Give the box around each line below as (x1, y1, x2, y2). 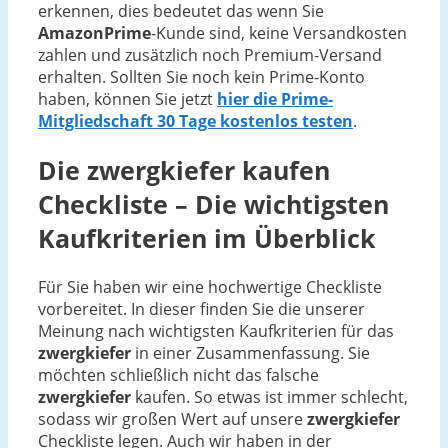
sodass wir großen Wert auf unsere (38, 407, 307, 430)
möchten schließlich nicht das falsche (38, 363, 319, 386)
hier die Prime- (217, 88, 333, 111)
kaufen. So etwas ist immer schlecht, (131, 385, 408, 408)
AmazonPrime (38, 22, 151, 45)
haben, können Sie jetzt (38, 88, 217, 111)
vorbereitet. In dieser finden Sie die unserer (38, 297, 365, 320)
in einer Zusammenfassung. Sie (131, 341, 370, 364)
